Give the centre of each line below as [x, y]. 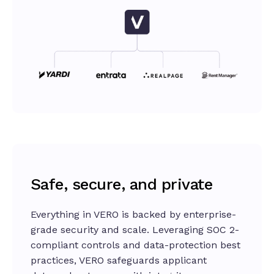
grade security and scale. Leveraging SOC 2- [135, 230]
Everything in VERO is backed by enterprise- [133, 215]
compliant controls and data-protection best [135, 245]
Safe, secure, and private [121, 184]
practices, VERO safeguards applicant [119, 261]
